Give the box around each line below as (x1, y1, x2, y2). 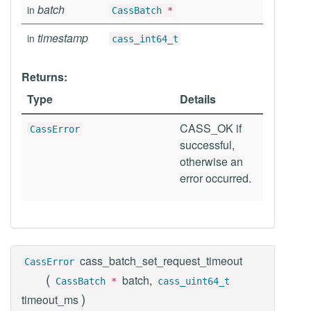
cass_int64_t (112, 33, 178, 44)
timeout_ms (22, 292, 81, 308)
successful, (180, 137, 235, 153)
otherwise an (180, 153, 243, 169)
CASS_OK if (180, 120, 242, 136)
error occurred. (180, 170, 251, 186)
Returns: (22, 69, 67, 85)
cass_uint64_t (158, 276, 230, 287)
